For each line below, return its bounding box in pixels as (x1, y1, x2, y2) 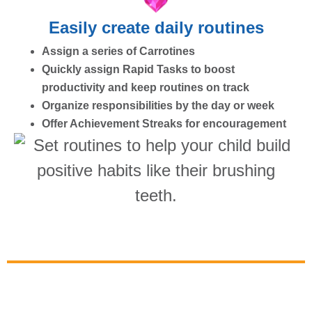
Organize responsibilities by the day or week (42, 99, 274, 111)
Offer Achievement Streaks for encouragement (42, 117, 286, 130)
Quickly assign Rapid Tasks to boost (42, 63, 235, 75)
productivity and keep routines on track (42, 81, 249, 93)
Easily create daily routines (48, 17, 264, 37)
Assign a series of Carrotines (42, 45, 195, 57)
